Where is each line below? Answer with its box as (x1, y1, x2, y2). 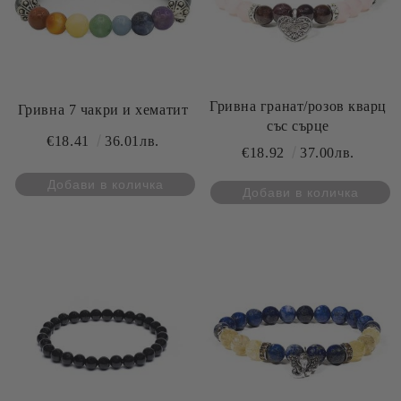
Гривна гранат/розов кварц (209, 98, 387, 114)
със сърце (266, 118, 330, 133)
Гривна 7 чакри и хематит (135, 102, 189, 118)
